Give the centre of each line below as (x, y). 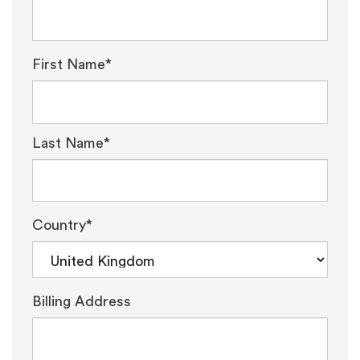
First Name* (72, 65)
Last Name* (71, 143)
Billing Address (82, 302)
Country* (62, 225)
